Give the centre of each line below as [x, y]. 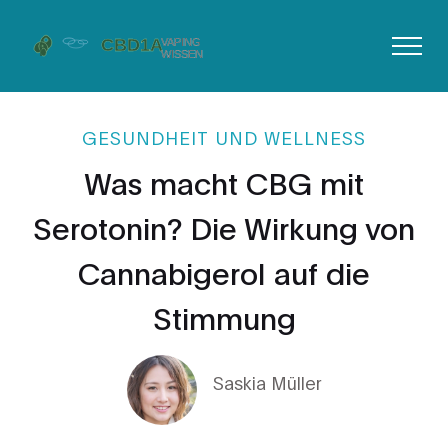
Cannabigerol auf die [224, 271]
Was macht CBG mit [224, 181]
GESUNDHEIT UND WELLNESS [224, 137]
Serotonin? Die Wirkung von [224, 226]
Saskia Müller [267, 381]
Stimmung [224, 316]
